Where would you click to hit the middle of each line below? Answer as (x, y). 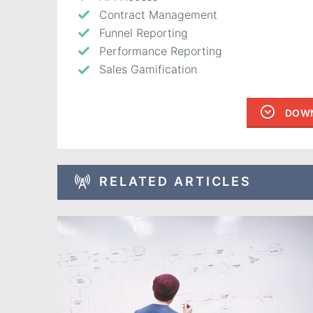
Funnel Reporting (144, 33)
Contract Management (158, 14)
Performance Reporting (161, 51)
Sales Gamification (148, 70)
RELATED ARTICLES (176, 181)
